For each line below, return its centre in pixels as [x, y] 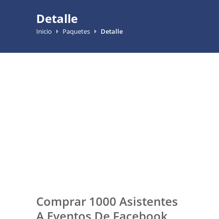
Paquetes [76, 31]
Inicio [44, 31]
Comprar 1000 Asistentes [107, 201]
